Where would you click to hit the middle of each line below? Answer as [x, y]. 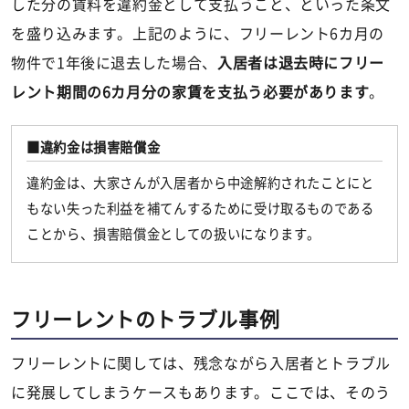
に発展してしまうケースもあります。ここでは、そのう [201, 392]
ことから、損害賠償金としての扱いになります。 [174, 234]
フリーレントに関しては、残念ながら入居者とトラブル [201, 363]
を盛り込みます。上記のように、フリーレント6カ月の [198, 33]
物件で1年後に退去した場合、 [114, 63]
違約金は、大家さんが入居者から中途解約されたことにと [200, 183]
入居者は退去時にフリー [301, 63]
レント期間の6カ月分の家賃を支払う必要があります [190, 92]
